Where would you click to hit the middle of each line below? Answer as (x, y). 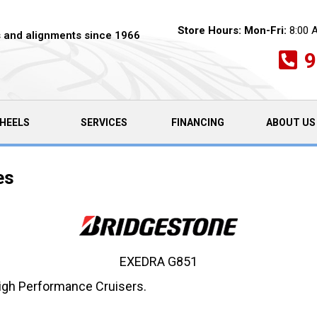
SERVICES (104, 122)
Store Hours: (209, 30)
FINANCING (197, 122)
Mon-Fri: (265, 30)
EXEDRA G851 (158, 261)
